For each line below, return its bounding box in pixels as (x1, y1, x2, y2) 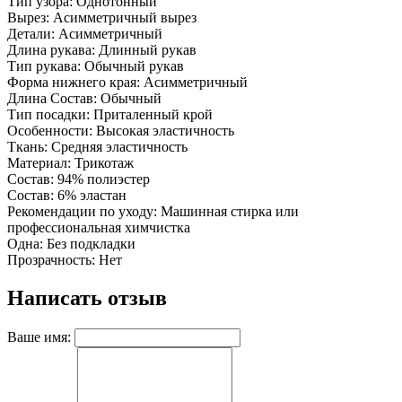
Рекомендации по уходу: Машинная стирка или (7, 204, 299, 220)
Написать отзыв (7, 285, 167, 310)
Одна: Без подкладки (7, 236, 135, 252)
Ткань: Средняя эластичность (7, 139, 188, 155)
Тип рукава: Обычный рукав (7, 58, 184, 74)
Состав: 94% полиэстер (7, 171, 150, 188)
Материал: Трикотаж (7, 155, 134, 171)
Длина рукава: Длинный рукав (7, 42, 197, 58)
